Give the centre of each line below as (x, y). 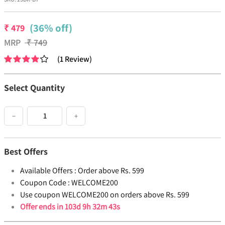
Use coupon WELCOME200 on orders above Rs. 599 (105, 195)
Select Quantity (34, 88)
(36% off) (51, 28)
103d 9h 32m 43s (92, 207)
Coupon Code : (45, 183)
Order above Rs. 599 (111, 171)
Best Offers (26, 152)
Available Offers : (48, 171)
